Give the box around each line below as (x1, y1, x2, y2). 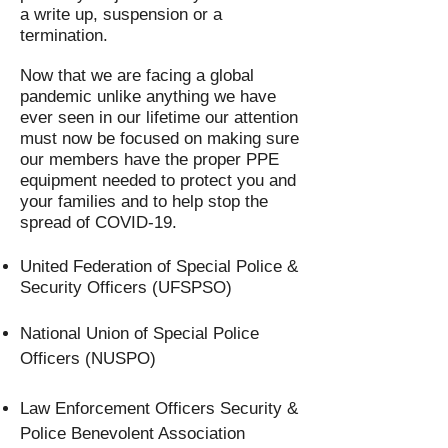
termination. (20, 26, 108, 45)
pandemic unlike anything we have (20, 87, 276, 106)
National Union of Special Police (20, 324, 259, 343)
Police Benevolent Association (20, 424, 245, 443)
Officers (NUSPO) (20, 349, 156, 368)
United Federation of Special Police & (20, 257, 298, 276)
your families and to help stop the (20, 192, 268, 211)
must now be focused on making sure (20, 129, 299, 148)
